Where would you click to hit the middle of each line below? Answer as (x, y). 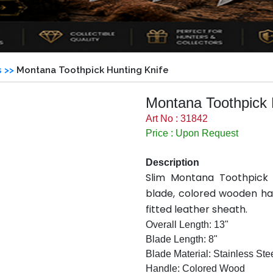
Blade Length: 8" (182, 239)
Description (172, 163)
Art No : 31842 (177, 119)
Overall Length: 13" (187, 225)
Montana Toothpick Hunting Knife (93, 70)
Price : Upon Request (192, 133)
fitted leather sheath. (197, 210)
